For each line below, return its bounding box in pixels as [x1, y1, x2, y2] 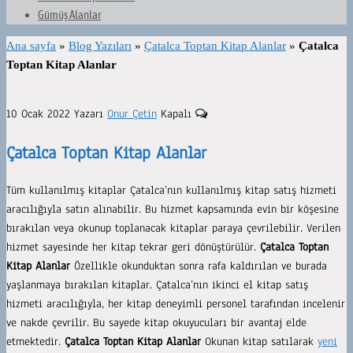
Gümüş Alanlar [38, 8, 101, 21]
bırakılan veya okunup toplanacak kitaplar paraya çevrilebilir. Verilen [6, 221, 340, 236]
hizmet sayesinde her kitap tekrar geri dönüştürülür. [6, 240, 260, 255]
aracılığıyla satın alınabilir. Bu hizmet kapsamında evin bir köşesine [6, 202, 339, 217]
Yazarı [74, 106, 103, 121]
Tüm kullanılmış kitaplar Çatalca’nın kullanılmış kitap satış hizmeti [6, 183, 336, 199]
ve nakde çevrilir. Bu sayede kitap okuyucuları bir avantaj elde [6, 315, 307, 331]
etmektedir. [6, 334, 65, 350]
